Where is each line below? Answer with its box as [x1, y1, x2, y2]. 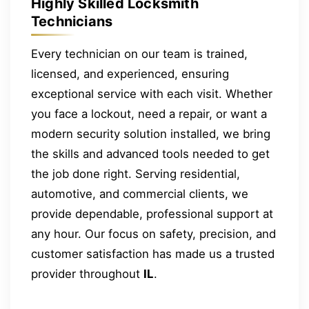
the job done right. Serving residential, [31, 167, 240, 181]
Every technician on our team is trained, [31, 47, 248, 61]
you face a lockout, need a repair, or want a [31, 107, 267, 121]
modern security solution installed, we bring [31, 127, 270, 141]
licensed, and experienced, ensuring [31, 67, 229, 81]
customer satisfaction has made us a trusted [31, 247, 275, 261]
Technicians [31, 12, 113, 30]
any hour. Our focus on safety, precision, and [31, 227, 276, 241]
